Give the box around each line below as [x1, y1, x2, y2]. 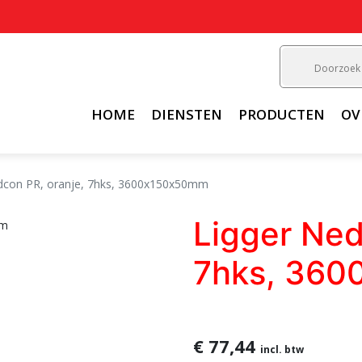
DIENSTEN [150, 105, 222, 124]
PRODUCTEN [238, 105, 325, 124]
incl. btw [260, 343, 304, 356]
